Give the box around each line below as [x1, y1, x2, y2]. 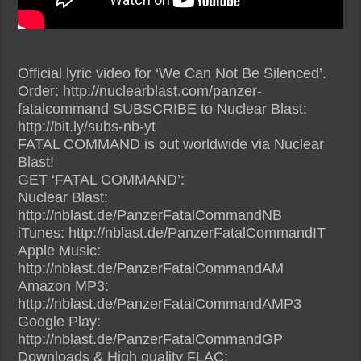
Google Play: [18, 313, 102, 330]
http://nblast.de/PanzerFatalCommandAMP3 [18, 295, 302, 312]
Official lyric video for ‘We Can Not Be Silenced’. [18, 64, 327, 81]
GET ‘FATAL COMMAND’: [18, 171, 185, 188]
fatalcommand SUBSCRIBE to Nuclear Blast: [18, 100, 308, 117]
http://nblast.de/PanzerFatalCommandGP [18, 330, 284, 347]
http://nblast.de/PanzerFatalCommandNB [18, 206, 283, 223]
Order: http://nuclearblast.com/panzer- [18, 82, 263, 99]
